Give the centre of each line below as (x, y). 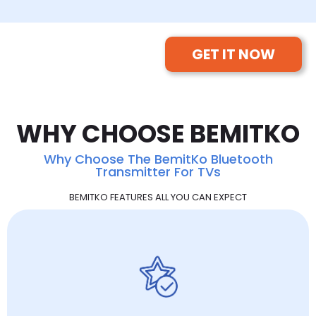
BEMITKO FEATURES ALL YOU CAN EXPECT (158, 197)
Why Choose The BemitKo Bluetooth (158, 159)
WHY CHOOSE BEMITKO (158, 133)
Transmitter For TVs (158, 171)
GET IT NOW (233, 54)
